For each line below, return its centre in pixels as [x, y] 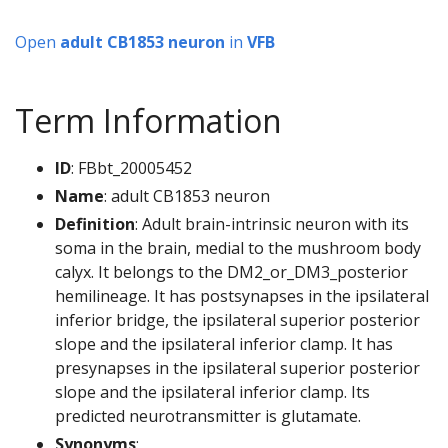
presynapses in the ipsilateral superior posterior [237, 368]
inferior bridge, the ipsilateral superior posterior [237, 320]
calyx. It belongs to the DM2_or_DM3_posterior [231, 272]
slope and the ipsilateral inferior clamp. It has [224, 344]
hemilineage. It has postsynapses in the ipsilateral [242, 296]
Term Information [148, 121]
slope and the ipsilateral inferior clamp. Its [212, 392]
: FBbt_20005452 [131, 168]
